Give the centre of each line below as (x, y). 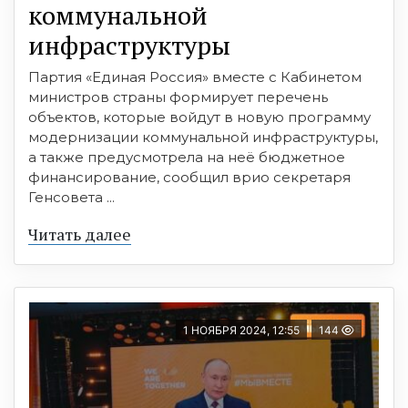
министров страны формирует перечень (178, 97)
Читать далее (80, 235)
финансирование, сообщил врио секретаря (189, 178)
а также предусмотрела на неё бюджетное (187, 158)
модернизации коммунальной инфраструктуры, (203, 138)
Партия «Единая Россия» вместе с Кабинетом (195, 77)
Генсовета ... (71, 198)
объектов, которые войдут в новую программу (199, 117)
